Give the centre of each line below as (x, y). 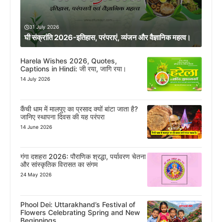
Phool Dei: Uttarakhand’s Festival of (78, 204)
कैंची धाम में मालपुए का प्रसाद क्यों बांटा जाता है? (79, 109)
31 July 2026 (44, 27)
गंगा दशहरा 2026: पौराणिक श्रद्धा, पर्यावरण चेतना (83, 157)
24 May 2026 (36, 175)
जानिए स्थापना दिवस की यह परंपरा (62, 116)
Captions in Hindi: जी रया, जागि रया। (73, 69)
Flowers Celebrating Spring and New (80, 212)
